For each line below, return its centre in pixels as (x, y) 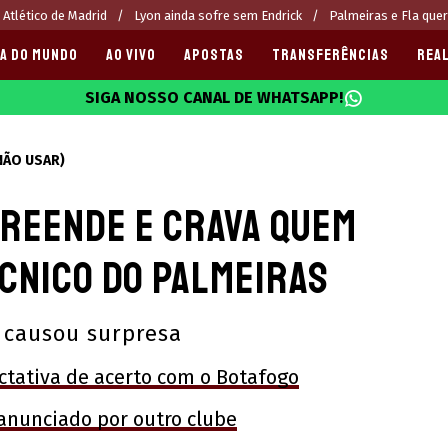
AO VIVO (131, 55)
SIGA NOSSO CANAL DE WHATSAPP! (214, 97)
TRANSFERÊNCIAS (330, 55)
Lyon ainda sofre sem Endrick (218, 15)
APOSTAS (214, 55)
